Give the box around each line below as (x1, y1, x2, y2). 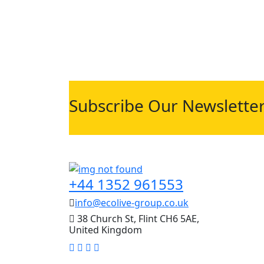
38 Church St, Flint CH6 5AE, (75, 212, 199, 225)
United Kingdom (69, 223, 142, 236)
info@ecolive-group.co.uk (75, 196, 189, 209)
